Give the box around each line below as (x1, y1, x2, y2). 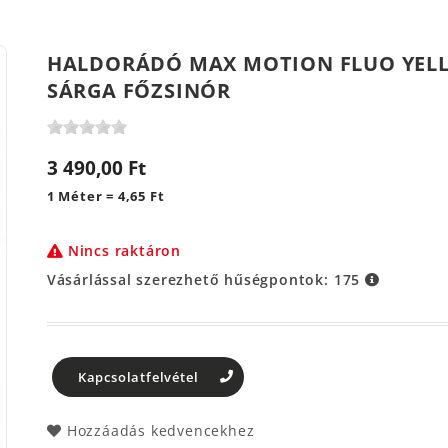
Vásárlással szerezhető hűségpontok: (46, 269, 334, 289)
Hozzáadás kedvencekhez (66, 421, 255, 441)
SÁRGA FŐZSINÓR (46, 76, 232, 104)
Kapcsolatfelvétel (77, 367, 199, 386)
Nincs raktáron (67, 240, 181, 260)
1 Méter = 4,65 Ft (46, 187, 165, 205)
